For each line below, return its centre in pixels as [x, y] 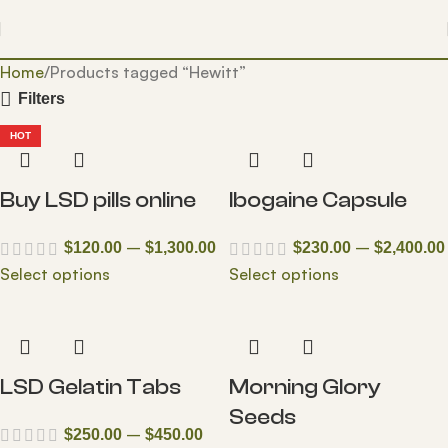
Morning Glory [305, 386]
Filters [41, 99]
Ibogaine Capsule [318, 200]
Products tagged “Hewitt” [148, 72]
